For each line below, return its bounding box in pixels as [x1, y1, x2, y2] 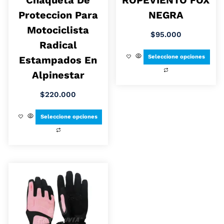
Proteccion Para [18, 8, 98, 21]
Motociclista [27, 23, 89, 36]
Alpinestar [31, 68, 84, 81]
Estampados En [19, 53, 97, 66]
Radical [39, 38, 77, 51]
